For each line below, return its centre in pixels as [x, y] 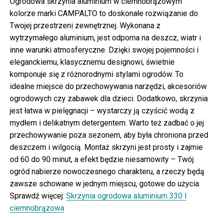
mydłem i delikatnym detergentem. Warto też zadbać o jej [107, 123]
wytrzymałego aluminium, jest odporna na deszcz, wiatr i [105, 37]
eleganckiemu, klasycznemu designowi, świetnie [92, 62]
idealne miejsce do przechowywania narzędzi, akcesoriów [108, 86]
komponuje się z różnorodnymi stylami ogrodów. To [97, 74]
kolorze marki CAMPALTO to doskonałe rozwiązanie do [104, 13]
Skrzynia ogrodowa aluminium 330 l [126, 196]
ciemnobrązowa [37, 208]
